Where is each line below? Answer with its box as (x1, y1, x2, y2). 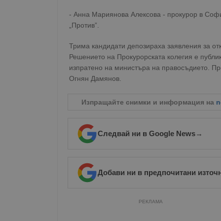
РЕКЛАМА (138, 199, 163, 204)
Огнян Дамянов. (69, 74, 121, 82)
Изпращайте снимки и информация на (81, 98, 216, 106)
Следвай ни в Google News (98, 129, 195, 138)
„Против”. (69, 21, 99, 29)
